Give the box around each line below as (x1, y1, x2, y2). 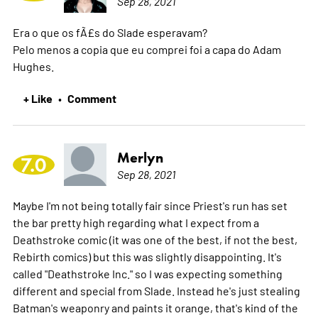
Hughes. (12, 58, 54, 73)
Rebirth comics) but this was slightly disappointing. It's (12, 248, 282, 263)
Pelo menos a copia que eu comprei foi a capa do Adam (12, 41, 281, 56)
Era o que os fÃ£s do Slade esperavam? (12, 24, 207, 39)
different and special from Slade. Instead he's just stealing (12, 283, 300, 297)
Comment (67, 89, 116, 106)
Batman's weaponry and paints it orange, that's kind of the (12, 300, 298, 314)
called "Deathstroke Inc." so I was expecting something (12, 265, 283, 280)
